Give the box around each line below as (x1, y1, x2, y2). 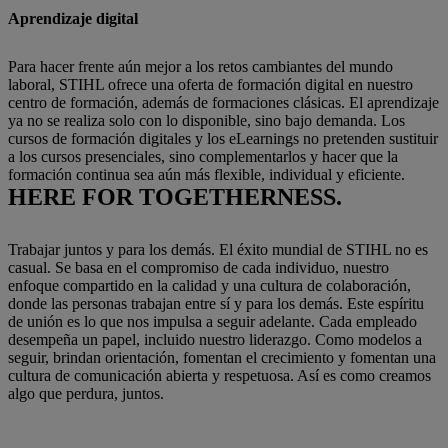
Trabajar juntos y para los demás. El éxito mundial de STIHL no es (8, 241, 428, 258)
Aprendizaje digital (8, 10, 142, 27)
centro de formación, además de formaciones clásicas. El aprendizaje (8, 94, 439, 111)
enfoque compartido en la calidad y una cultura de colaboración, (8, 277, 411, 294)
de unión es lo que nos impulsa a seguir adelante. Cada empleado (8, 313, 417, 330)
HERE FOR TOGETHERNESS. (8, 184, 342, 210)
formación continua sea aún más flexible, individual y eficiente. (8, 166, 409, 183)
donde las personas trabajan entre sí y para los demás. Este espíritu (8, 295, 424, 312)
